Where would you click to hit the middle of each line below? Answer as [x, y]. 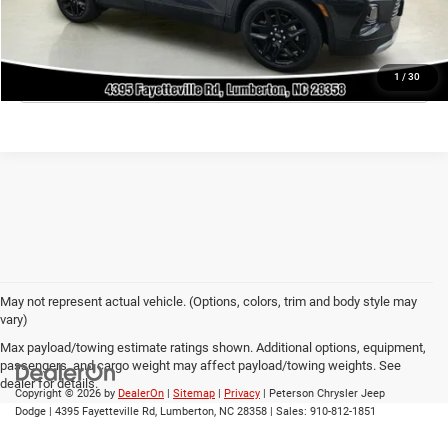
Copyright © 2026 [59, 393]
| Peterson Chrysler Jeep [322, 393]
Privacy [242, 393]
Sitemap [194, 393]
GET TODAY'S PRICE [224, 24]
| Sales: [288, 411]
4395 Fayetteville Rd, [104, 411]
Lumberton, [186, 411]
